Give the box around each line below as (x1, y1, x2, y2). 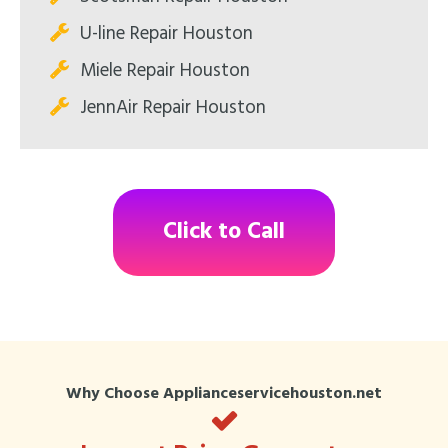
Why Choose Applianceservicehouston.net (66, 380, 382, 407)
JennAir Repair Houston (80, 92, 266, 123)
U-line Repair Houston (80, 18, 253, 49)
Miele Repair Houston (80, 55, 250, 86)
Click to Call (163, 213, 285, 251)
